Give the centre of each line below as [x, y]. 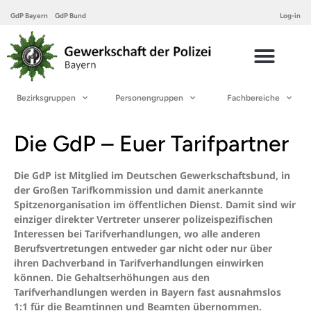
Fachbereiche [253, 98]
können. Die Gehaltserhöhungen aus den [112, 277]
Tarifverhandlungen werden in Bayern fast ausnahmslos [148, 292]
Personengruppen [150, 98]
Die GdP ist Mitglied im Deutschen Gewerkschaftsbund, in [152, 175]
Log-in [290, 16]
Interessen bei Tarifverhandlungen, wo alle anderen [137, 233]
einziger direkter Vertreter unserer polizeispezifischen [143, 219]
